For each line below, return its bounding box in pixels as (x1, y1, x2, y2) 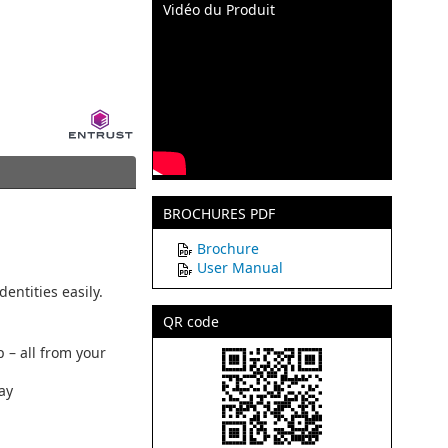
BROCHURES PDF (163, 203, 275, 223)
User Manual (197, 258, 283, 278)
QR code (163, 312, 219, 331)
